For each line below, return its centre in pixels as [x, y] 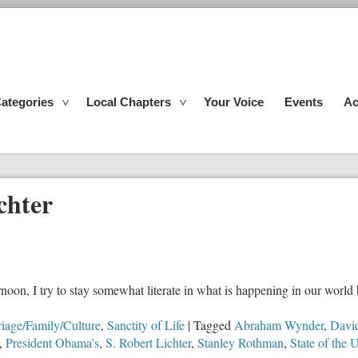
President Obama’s [52, 342]
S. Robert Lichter [148, 342]
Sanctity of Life [146, 324]
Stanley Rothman [241, 342]
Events [304, 102]
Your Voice [234, 102]
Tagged [212, 324]
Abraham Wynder [279, 324]
